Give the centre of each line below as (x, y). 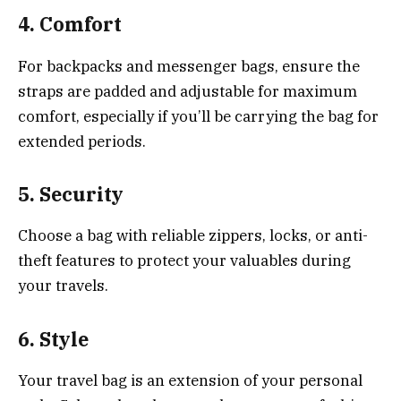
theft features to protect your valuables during (184, 261)
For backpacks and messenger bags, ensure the (189, 66)
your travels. (63, 286)
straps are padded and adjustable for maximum (188, 91)
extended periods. (82, 141)
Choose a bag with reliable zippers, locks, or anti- (193, 236)
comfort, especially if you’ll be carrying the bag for (198, 116)
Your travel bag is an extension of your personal (190, 381)
